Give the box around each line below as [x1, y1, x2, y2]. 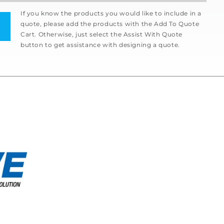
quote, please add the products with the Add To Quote [20, 20, 199, 27]
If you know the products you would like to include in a [20, 9, 202, 17]
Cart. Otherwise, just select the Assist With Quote [20, 30, 183, 38]
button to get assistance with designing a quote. [20, 41, 180, 48]
